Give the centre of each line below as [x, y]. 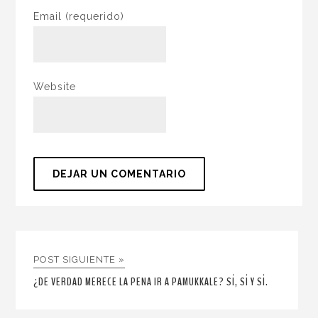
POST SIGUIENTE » [79, 260]
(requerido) [95, 16]
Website [55, 86]
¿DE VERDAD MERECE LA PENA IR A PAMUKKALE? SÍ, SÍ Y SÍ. [151, 282]
